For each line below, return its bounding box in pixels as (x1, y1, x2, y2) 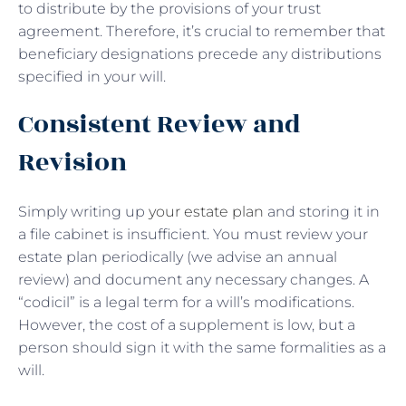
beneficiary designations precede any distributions (18, 44, 382, 63)
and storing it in (264, 202, 380, 220)
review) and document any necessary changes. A (18, 270, 369, 288)
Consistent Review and (18, 104, 301, 144)
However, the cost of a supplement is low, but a (18, 315, 355, 333)
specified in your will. (18, 67, 169, 85)
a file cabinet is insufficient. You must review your (18, 225, 368, 243)
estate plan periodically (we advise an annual (18, 247, 337, 266)
